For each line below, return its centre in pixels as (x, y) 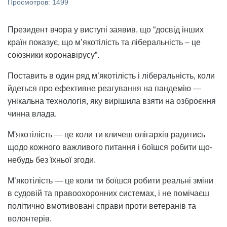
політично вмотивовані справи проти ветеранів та (102, 206)
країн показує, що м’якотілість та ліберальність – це (104, 42)
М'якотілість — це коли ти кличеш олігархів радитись (106, 134)
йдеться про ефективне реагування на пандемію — (104, 88)
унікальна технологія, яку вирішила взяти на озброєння (112, 101)
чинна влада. (32, 113)
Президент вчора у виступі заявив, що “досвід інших (106, 29)
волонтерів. (30, 218)
